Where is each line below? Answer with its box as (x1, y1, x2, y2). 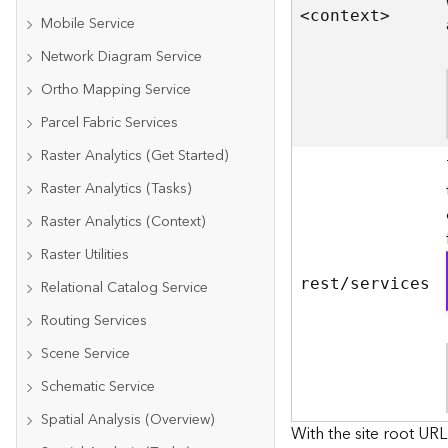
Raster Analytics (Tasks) (41, 177, 191, 201)
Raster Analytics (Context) (41, 210, 205, 234)
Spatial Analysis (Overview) (41, 408, 214, 432)
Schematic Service (41, 375, 155, 399)
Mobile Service (41, 12, 135, 36)
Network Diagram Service (41, 45, 202, 69)
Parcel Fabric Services (41, 111, 178, 135)
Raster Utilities (41, 243, 129, 267)
